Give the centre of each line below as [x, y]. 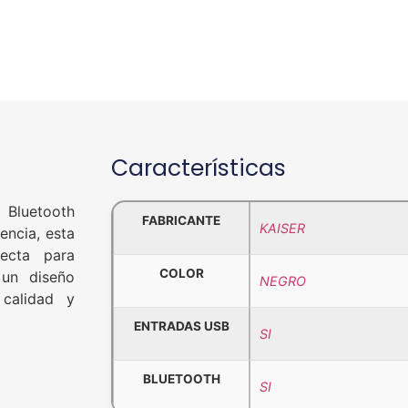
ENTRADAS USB [181, 326]
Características [199, 168]
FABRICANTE [181, 220]
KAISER [282, 228]
